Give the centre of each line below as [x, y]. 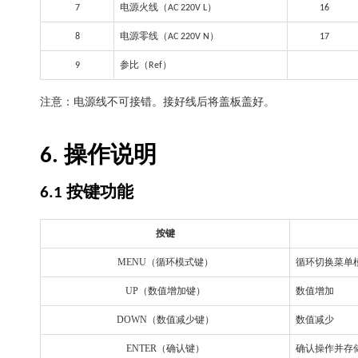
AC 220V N [189, 37]
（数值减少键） [180, 320]
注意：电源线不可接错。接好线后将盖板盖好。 [157, 102]
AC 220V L [187, 8]
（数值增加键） [171, 291]
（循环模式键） [179, 262]
